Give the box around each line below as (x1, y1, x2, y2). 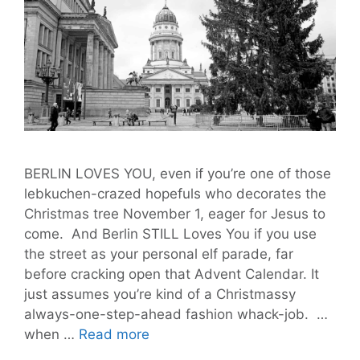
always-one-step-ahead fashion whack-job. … (24, 305, 328, 322)
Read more (79, 325, 149, 342)
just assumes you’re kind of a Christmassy (24, 285, 296, 302)
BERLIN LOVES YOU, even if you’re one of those (24, 165, 331, 182)
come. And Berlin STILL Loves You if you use (24, 225, 317, 242)
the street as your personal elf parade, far (24, 245, 293, 262)
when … (24, 325, 79, 342)
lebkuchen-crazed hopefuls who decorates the (24, 185, 326, 202)
